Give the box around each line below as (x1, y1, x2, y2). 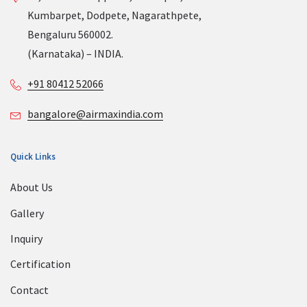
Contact (10, 282, 49, 297)
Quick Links (10, 150, 56, 162)
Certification (10, 257, 71, 271)
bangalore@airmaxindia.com (27, 106, 163, 121)
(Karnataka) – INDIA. (27, 46, 123, 60)
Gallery (10, 206, 44, 220)
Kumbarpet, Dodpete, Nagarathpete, (27, 8, 201, 22)
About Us (10, 180, 53, 195)
